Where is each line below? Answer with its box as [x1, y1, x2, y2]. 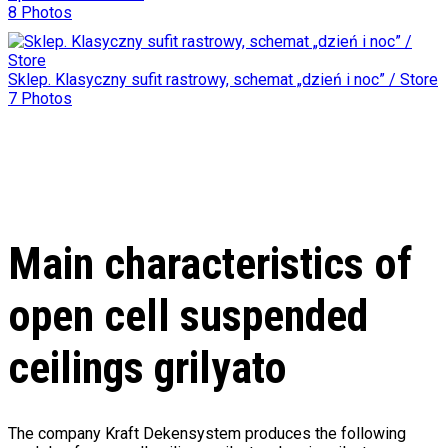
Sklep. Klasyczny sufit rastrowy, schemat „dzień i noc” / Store [8, 69, 438, 89]
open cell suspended [8, 289, 368, 342]
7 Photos [8, 88, 72, 108]
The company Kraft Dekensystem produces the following [8, 423, 406, 443]
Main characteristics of [8, 237, 412, 290]
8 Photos [8, 2, 72, 22]
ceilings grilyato [8, 341, 287, 394]
